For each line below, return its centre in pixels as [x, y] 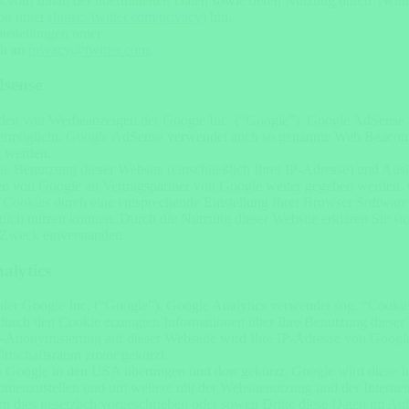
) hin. [217, 16]
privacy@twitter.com [89, 49]
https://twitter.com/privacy [127, 16]
